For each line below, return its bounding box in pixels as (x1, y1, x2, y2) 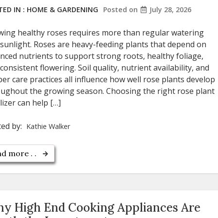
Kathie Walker (26, 122, 70, 131)
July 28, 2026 (149, 5, 191, 15)
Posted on (103, 5, 140, 15)
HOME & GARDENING (27, 5, 98, 15)
